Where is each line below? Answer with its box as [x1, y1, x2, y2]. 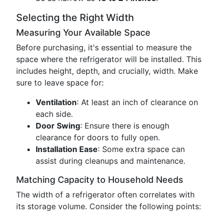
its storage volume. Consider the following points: [16, 201, 201, 211]
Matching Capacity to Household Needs [16, 175, 183, 185]
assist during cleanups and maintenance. [36, 156, 185, 166]
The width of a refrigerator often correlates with [16, 190, 195, 199]
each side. [36, 109, 73, 119]
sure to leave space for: [16, 78, 104, 88]
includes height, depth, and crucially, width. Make [16, 66, 198, 76]
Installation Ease [36, 144, 98, 154]
